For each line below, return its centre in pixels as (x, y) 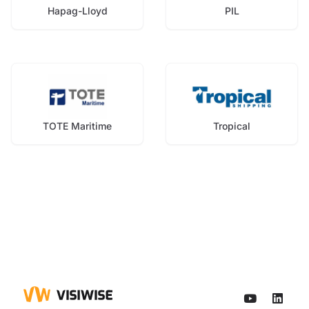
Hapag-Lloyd (77, 10)
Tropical (232, 126)
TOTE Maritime (77, 126)
